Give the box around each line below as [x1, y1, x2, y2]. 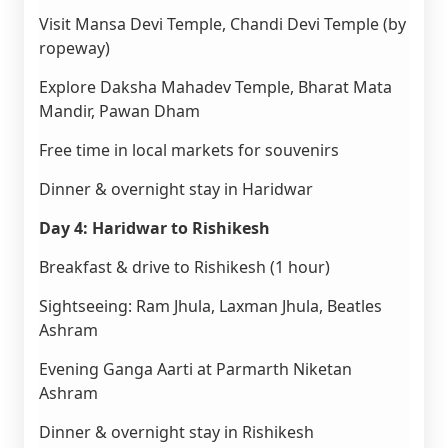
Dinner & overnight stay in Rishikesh [38, 421, 314, 443]
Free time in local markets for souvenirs [38, 139, 339, 161]
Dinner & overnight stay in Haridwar [38, 178, 313, 200]
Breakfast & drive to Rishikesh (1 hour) [38, 256, 330, 278]
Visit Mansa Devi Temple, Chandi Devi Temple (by [38, 13, 406, 35]
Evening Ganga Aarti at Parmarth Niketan [38, 358, 352, 380]
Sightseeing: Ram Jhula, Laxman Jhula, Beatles [38, 295, 382, 317]
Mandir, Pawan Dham [38, 100, 200, 122]
